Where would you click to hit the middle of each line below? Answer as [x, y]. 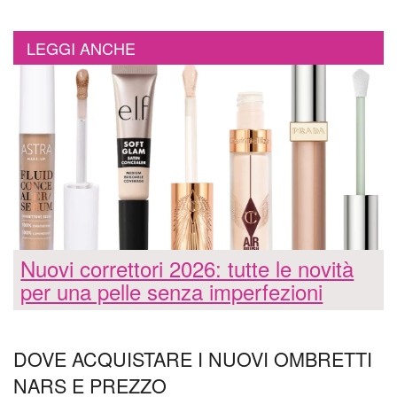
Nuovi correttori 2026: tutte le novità [187, 269]
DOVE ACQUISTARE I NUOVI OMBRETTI [193, 359]
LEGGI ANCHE [81, 47]
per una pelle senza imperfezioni [172, 292]
